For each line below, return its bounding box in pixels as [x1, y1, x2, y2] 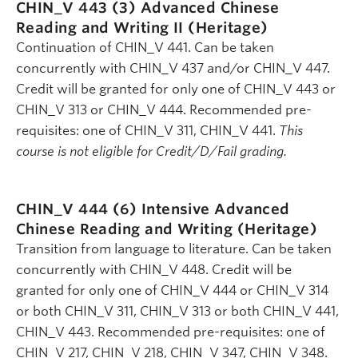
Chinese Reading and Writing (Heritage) [16, 220, 318, 237]
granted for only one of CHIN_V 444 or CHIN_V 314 [16, 282, 328, 298]
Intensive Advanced [141, 200, 290, 217]
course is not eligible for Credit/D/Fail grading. [16, 144, 287, 160]
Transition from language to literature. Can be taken [16, 241, 332, 257]
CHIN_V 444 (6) [16, 200, 141, 217]
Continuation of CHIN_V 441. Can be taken [16, 40, 274, 56]
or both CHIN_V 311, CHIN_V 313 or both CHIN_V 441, [16, 303, 339, 319]
